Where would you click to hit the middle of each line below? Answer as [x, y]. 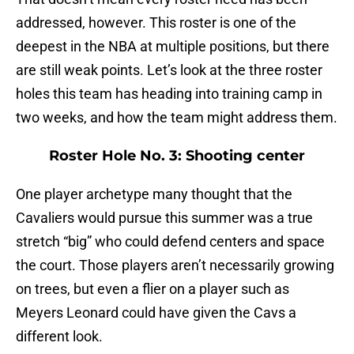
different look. [59, 337]
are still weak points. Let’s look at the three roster [169, 70]
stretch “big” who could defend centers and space [170, 242]
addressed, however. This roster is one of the [156, 23]
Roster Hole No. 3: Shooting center [177, 156]
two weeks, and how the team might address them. [177, 118]
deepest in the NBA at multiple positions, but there [173, 47]
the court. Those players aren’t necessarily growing [175, 265]
